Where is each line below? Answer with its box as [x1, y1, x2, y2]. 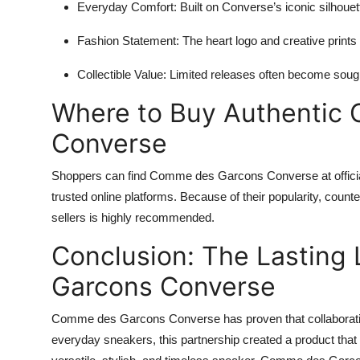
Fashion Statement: [77, 33, 179, 47]
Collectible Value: [77, 67, 166, 81]
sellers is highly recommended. [51, 210, 215, 224]
